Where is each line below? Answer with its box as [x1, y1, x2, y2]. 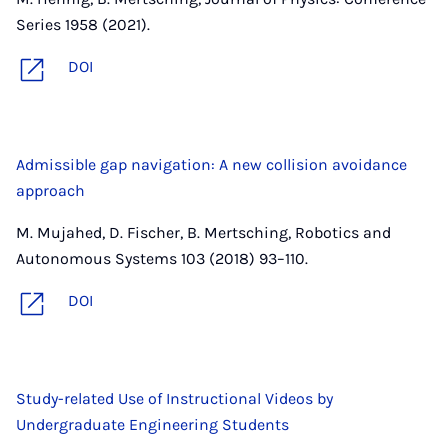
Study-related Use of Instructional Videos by [16, 389, 333, 408]
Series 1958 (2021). [16, 15, 150, 34]
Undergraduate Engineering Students [16, 415, 289, 434]
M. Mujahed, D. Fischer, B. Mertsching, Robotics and [16, 223, 391, 242]
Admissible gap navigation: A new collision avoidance [16, 155, 407, 174]
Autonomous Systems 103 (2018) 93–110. [16, 249, 308, 268]
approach [16, 181, 85, 200]
